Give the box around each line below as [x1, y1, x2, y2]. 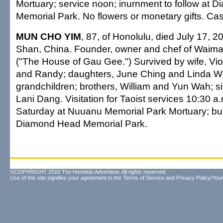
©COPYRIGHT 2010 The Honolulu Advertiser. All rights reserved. [10, 169, 167, 175]
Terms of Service [123, 175, 164, 181]
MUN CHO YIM [16, 31, 81, 42]
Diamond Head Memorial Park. [16, 118, 147, 129]
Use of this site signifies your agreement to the [10, 175, 123, 181]
